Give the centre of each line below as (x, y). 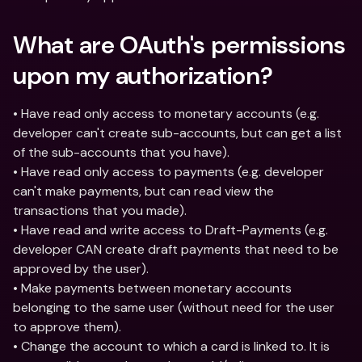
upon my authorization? (143, 76)
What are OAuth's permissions (179, 45)
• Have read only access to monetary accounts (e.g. (166, 114)
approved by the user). (81, 269)
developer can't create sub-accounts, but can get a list (177, 133)
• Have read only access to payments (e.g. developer (168, 172)
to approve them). (67, 327)
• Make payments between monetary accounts (152, 288)
